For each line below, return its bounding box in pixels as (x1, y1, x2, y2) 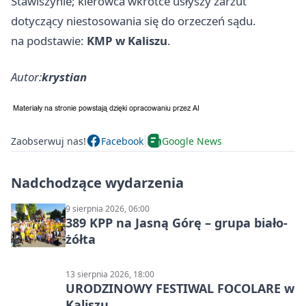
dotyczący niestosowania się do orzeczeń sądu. (11, 13, 256, 29)
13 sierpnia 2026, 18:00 (66, 268, 154, 281)
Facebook (101, 134, 143, 148)
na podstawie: (11, 33, 87, 49)
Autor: (11, 69, 42, 85)
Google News (162, 134, 222, 148)
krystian (42, 69, 87, 85)
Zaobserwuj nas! (11, 134, 86, 148)
